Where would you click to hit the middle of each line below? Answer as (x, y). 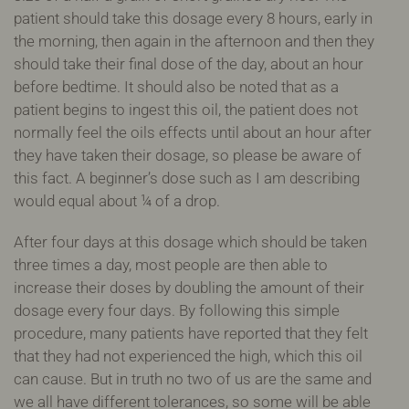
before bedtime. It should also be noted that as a (176, 86)
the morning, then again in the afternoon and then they (194, 41)
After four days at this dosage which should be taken (190, 241)
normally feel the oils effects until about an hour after (193, 132)
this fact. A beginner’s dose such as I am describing (187, 178)
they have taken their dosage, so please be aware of (188, 155)
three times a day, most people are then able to (171, 264)
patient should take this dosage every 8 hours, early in (193, 18)
